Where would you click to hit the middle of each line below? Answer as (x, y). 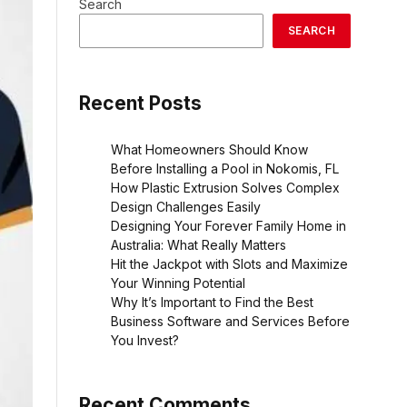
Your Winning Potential (178, 283)
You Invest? (145, 341)
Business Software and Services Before (230, 322)
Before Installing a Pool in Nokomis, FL (225, 169)
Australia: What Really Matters (199, 245)
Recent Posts (140, 103)
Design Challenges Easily (186, 207)
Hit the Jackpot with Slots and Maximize (229, 264)
